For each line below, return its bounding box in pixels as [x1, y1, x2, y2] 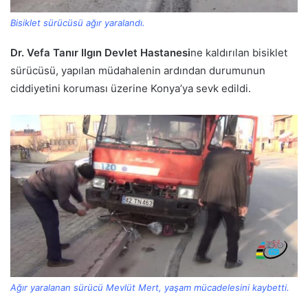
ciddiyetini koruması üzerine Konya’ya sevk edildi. [10, 82, 251, 96]
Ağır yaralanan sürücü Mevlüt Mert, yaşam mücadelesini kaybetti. [10, 281, 289, 293]
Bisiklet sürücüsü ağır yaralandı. [10, 17, 145, 29]
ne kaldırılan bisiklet [190, 46, 287, 60]
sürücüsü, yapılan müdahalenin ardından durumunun [10, 64, 265, 78]
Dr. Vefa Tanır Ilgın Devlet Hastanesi [10, 46, 190, 60]
